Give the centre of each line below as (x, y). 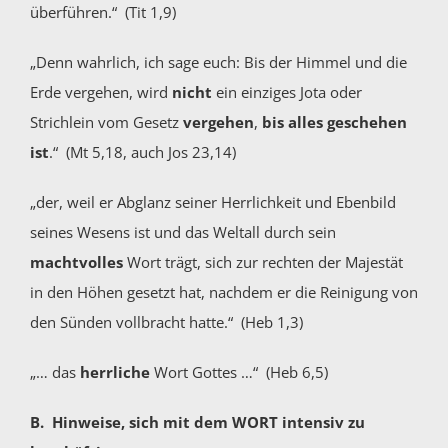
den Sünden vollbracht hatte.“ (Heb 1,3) (166, 322)
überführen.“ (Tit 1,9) (102, 12)
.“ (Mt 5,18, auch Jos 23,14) (142, 152)
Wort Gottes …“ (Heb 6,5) (238, 372)
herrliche (114, 372)
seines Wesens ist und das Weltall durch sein (182, 232)
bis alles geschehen (334, 122)
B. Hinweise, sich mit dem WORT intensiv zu (197, 422)
